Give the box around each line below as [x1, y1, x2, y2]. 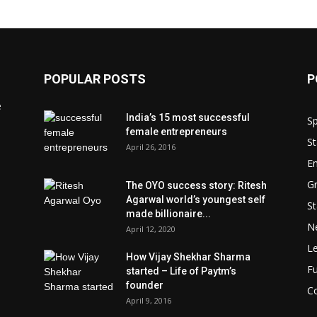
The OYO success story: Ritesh [126, 180, 267, 192]
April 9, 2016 [126, 295, 171, 306]
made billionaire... [126, 208, 211, 220]
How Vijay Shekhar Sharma [126, 251, 250, 263]
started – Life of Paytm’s [126, 265, 236, 277]
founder [126, 279, 163, 292]
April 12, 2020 [126, 224, 175, 235]
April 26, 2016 [126, 142, 175, 153]
